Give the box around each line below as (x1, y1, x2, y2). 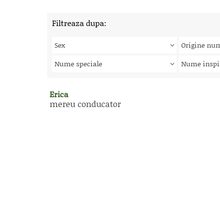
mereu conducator (50, 98, 121, 110)
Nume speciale (55, 58, 102, 69)
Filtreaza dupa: (52, 17, 107, 28)
